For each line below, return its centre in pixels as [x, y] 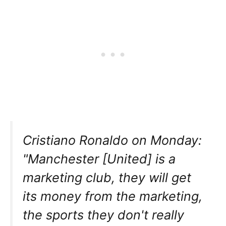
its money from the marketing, [112, 196]
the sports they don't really [103, 215]
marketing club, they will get [107, 177]
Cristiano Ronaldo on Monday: [112, 140]
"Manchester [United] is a [99, 159]
